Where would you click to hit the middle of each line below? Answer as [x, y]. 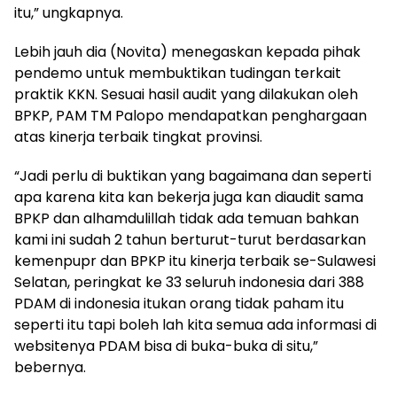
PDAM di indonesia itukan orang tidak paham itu [179, 304]
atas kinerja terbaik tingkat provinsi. [138, 137]
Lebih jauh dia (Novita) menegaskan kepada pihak [187, 52]
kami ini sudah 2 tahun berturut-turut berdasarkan [190, 240]
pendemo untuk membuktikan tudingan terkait [178, 74]
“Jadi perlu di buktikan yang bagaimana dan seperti [193, 176]
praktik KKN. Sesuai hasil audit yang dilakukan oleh [186, 95]
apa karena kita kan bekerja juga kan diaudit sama [189, 198]
